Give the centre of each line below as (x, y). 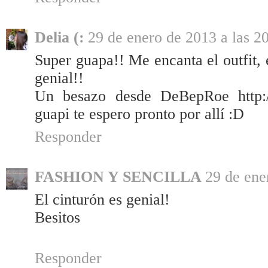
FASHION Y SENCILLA (118, 177)
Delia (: (60, 38)
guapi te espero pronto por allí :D (139, 114)
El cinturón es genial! (102, 200)
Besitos (57, 218)
